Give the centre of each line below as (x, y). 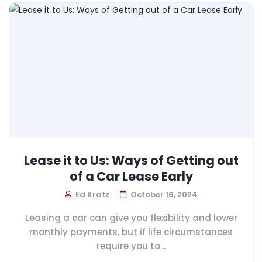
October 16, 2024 (164, 194)
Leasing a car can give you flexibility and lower (131, 218)
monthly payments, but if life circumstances (131, 232)
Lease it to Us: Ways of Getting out (131, 160)
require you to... (131, 246)
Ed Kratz (91, 194)
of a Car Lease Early (131, 176)
